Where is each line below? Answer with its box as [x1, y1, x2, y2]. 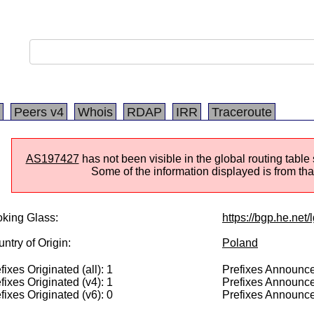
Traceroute [212, 105, 272, 119]
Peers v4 [14, 105, 64, 119]
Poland [222, 237, 258, 249]
